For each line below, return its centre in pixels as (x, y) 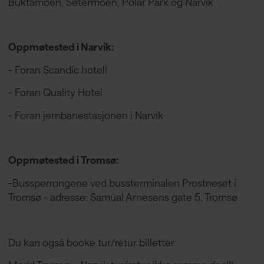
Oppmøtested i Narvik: (62, 47)
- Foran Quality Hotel (55, 92)
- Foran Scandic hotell (57, 69)
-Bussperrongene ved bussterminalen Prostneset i (122, 182)
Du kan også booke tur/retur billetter (91, 242)
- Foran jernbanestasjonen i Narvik (85, 115)
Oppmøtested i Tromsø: (63, 160)
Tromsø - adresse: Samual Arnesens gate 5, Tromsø (124, 197)
